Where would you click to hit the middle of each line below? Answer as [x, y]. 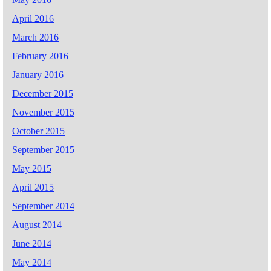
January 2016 [38, 75]
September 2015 [43, 150]
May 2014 [32, 263]
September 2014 [43, 206]
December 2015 [43, 94]
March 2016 [35, 38]
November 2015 [43, 113]
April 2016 [33, 19]
